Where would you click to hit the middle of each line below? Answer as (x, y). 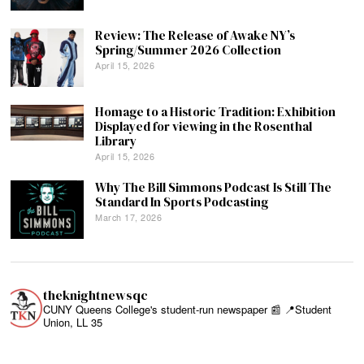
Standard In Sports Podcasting (182, 202)
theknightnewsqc (96, 295)
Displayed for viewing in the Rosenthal (204, 127)
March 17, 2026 (129, 217)
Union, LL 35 (73, 322)
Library (116, 141)
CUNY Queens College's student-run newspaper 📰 (162, 309)
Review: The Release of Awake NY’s (195, 36)
